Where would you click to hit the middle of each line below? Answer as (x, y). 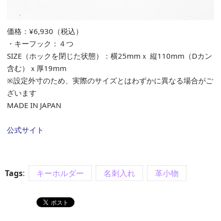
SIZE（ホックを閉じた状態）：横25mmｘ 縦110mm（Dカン (110, 55)
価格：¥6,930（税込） (45, 31)
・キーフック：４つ (40, 43)
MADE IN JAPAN (34, 105)
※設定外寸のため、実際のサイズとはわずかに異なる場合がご (110, 80)
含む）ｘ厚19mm (37, 68)
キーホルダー (60, 173)
